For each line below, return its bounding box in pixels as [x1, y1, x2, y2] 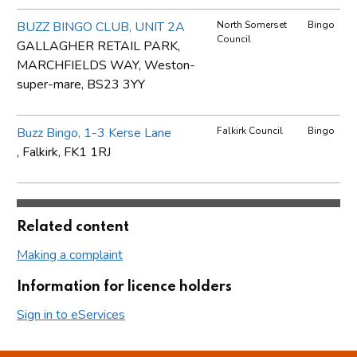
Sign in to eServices [17, 305, 125, 324]
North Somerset [217, 18, 287, 31]
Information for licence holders [17, 279, 232, 294]
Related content [17, 219, 129, 234]
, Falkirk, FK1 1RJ [17, 143, 111, 161]
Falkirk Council [217, 124, 283, 137]
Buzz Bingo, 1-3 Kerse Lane [17, 124, 171, 142]
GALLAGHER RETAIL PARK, [17, 37, 180, 55]
